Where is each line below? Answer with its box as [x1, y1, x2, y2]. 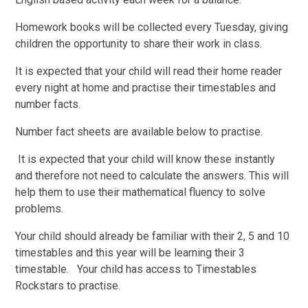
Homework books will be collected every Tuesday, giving [15, 20, 289, 34]
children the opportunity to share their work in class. [15, 36, 263, 50]
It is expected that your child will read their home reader [15, 64, 283, 78]
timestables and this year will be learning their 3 [15, 245, 245, 259]
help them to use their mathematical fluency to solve [15, 185, 266, 199]
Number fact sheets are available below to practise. [15, 124, 263, 138]
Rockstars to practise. [15, 278, 121, 292]
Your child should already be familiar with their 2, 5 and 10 [15, 229, 290, 243]
